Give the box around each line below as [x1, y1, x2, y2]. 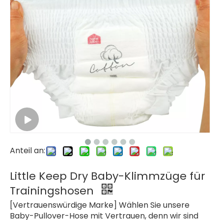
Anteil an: [10, 145, 45, 156]
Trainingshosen [10, 183, 97, 198]
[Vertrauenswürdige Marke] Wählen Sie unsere [10, 199, 190, 211]
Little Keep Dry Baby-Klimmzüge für [10, 168, 205, 184]
